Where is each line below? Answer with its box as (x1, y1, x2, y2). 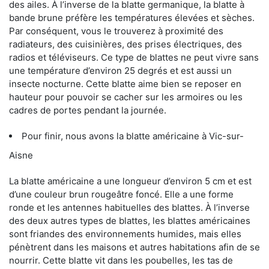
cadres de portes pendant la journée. (9, 104, 166, 116)
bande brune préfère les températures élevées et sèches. (9, 11, 255, 23)
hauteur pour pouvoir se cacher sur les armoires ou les (9, 91, 243, 103)
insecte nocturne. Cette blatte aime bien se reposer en (9, 77, 241, 89)
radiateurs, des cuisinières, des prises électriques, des (9, 38, 242, 50)
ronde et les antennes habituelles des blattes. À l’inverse (9, 201, 250, 213)
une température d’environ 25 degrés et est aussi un (9, 64, 232, 76)
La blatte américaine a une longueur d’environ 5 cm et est (9, 175, 252, 187)
